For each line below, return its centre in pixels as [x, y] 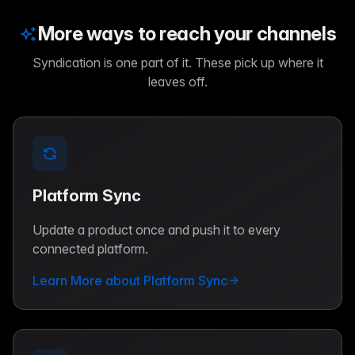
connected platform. [90, 248]
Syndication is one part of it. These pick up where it [177, 62]
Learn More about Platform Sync [130, 280]
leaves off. [177, 81]
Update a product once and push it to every [157, 229]
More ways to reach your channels [187, 33]
